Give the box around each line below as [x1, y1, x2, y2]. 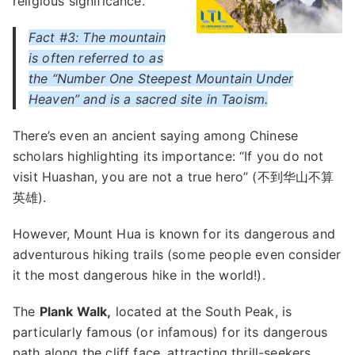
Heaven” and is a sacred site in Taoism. [29, 91, 269, 107]
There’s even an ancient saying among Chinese [13, 128, 299, 143]
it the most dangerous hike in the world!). [13, 267, 265, 283]
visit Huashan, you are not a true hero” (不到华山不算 [13, 169, 334, 185]
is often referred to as [29, 50, 163, 66]
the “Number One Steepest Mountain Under [29, 71, 294, 86]
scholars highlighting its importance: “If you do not [13, 148, 324, 164]
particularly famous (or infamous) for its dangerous [13, 324, 328, 340]
